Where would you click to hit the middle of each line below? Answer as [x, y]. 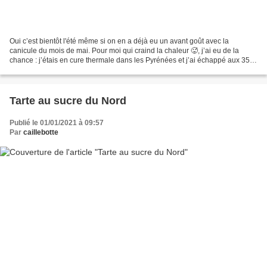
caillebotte [41, 132]
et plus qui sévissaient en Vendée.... [67, 69]
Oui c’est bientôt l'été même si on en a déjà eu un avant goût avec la [119, 41]
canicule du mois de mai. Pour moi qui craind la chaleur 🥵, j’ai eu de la [124, 50]
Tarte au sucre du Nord [68, 100]
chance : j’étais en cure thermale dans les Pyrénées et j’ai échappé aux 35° [131, 60]
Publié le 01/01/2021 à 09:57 [57, 122]
